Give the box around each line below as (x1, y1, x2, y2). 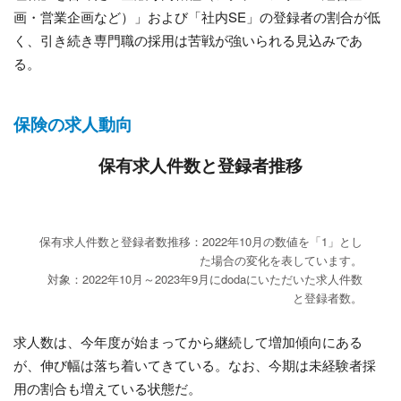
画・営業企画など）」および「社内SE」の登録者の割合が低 (13, 6, 380, 26)
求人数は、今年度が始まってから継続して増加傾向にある (13, 331, 363, 351)
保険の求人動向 (13, 111, 132, 136)
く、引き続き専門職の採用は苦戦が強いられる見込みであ (13, 30, 363, 49)
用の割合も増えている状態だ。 (13, 378, 201, 397)
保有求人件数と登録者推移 (98, 152, 303, 177)
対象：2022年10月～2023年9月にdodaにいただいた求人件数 (47, 269, 363, 287)
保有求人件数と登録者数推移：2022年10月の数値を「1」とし (39, 232, 363, 250)
